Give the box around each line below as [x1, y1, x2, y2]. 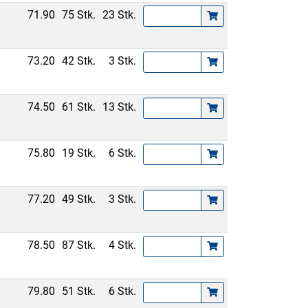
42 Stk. [62, 54, 96, 67]
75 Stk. [62, 8, 96, 21]
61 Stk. [62, 100, 96, 113]
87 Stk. [62, 239, 96, 252]
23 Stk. [102, 8, 137, 21]
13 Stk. [102, 100, 137, 113]
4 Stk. [109, 239, 137, 252]
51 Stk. [62, 285, 96, 298]
